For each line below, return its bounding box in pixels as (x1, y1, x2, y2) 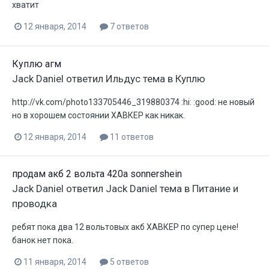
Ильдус (106, 72, 141, 85)
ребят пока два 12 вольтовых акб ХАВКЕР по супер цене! (12, 222, 238, 232)
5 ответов (108, 256, 149, 267)
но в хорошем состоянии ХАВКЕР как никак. (12, 110, 185, 120)
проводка (12, 197, 57, 210)
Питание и (192, 182, 238, 195)
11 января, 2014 (23, 256, 86, 267)
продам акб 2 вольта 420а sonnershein (12, 168, 182, 180)
